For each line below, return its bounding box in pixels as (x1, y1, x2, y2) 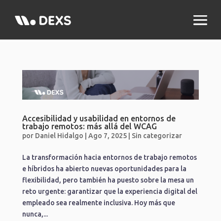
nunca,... (22, 210, 48, 218)
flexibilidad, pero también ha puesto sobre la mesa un (22, 176, 194, 184)
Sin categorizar (131, 131, 182, 140)
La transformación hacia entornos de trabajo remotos (22, 153, 197, 161)
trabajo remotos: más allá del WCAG (22, 121, 157, 131)
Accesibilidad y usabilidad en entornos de (22, 113, 176, 123)
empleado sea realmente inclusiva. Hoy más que (22, 198, 175, 207)
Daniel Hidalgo (35, 131, 83, 140)
